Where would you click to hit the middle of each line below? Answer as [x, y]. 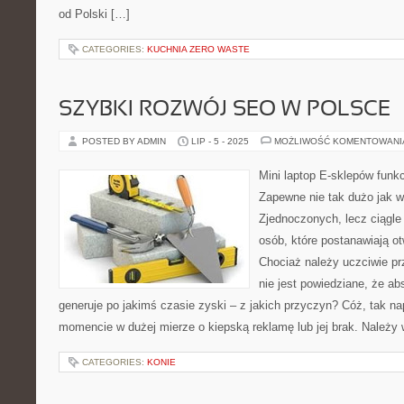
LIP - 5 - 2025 [220, 141]
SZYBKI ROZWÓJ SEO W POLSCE [225, 110]
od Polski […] [94, 14]
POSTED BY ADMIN [125, 141]
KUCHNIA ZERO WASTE [198, 49]
